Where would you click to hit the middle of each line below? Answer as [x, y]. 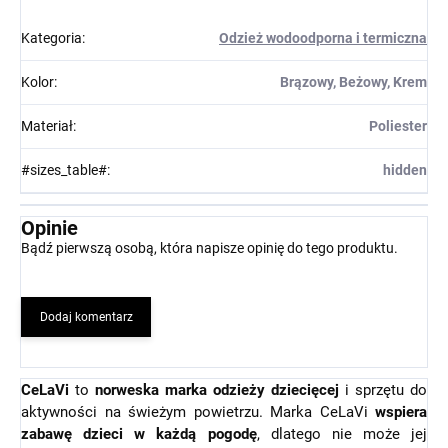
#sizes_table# [64, 169]
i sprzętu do [383, 389]
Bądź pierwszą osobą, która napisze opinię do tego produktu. [209, 247]
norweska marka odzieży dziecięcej [217, 389]
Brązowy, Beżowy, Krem [353, 81]
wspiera [401, 411]
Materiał [47, 125]
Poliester [398, 125]
